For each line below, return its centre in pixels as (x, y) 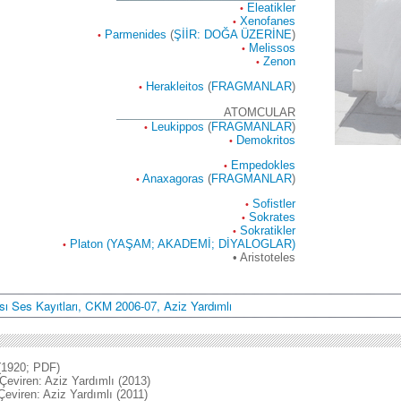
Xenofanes (268, 21)
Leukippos (178, 126)
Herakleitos (175, 87)
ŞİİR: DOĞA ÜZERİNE (233, 34)
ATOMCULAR (260, 112)
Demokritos (266, 140)
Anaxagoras (173, 178)
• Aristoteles (264, 258)
